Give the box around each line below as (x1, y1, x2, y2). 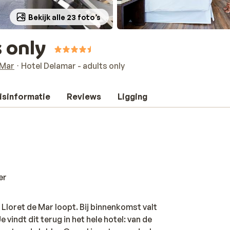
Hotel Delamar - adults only (21, 61, 125, 71)
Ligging (118, 91, 147, 102)
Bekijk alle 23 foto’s (28, 12, 101, 22)
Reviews (67, 91, 101, 102)
